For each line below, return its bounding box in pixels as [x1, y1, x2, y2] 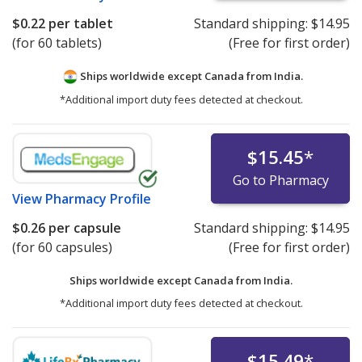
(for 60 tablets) [12, 34, 102, 53]
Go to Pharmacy [232, 171, 329, 190]
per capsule [45, 219, 121, 238]
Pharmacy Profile [45, 190, 151, 208]
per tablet [45, 15, 113, 33]
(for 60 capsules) [12, 238, 112, 257]
